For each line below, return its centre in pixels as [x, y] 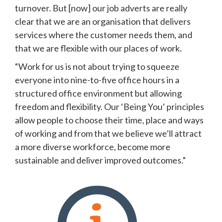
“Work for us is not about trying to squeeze [97, 66]
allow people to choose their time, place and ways [109, 120]
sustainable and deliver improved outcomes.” [101, 160]
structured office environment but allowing [98, 93]
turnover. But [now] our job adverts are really [101, 8]
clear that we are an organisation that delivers [103, 21]
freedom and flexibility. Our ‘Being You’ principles [110, 106]
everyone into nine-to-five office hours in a [97, 80]
